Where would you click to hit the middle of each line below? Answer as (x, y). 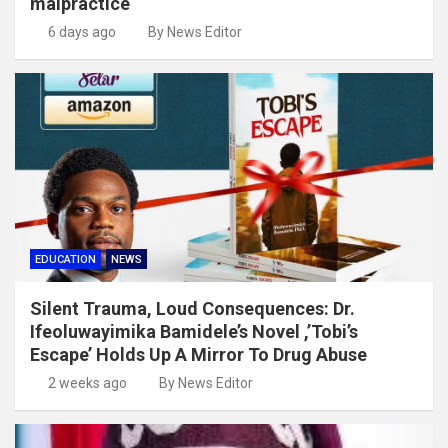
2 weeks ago (87, 382)
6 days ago (81, 31)
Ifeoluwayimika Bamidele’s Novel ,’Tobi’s (194, 331)
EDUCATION (65, 259)
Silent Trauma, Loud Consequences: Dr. (192, 308)
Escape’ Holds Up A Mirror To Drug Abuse (198, 354)
